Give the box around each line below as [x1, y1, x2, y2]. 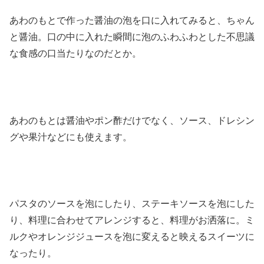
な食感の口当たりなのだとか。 [9, 48, 141, 58]
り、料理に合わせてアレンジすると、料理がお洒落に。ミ [9, 215, 255, 226]
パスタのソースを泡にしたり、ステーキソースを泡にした [9, 199, 255, 209]
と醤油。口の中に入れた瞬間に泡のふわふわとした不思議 [9, 31, 255, 42]
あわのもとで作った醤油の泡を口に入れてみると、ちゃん [9, 15, 255, 25]
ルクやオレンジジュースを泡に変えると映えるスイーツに [9, 232, 255, 242]
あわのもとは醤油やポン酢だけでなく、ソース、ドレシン [9, 115, 255, 126]
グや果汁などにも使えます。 [9, 131, 132, 142]
